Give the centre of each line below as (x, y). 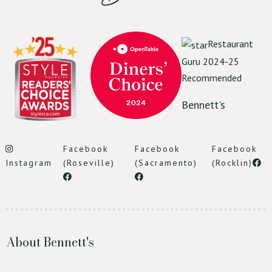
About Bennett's (50, 242)
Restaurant (230, 44)
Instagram (29, 162)
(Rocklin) (233, 162)
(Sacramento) (166, 162)
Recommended (211, 77)
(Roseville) (89, 162)
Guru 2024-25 (210, 61)
